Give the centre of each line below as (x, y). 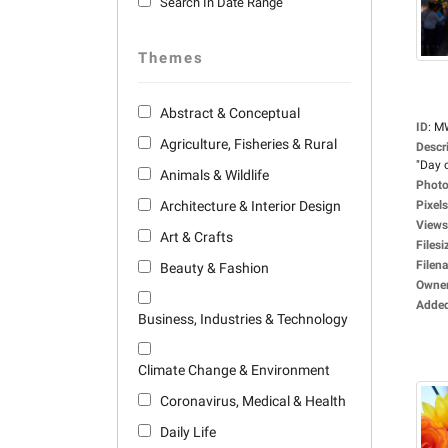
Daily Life (188, 432)
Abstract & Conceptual (230, 113)
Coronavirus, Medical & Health (253, 401)
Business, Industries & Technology (243, 319)
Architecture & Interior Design (250, 206)
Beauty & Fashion (214, 268)
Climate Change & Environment (234, 370)
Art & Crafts (196, 237)
